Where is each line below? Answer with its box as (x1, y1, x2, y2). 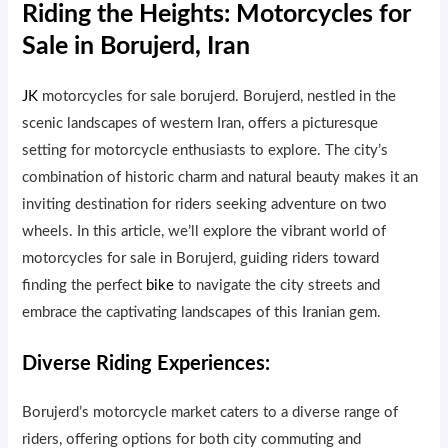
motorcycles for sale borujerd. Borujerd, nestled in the (38, 88, 397, 104)
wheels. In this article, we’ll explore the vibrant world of (22, 223, 387, 239)
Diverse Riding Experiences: (22, 354, 271, 375)
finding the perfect (22, 277, 147, 293)
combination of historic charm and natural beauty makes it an (22, 169, 419, 185)
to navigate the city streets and (174, 277, 381, 293)
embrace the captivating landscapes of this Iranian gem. (22, 304, 382, 320)
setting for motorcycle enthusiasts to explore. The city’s (22, 142, 389, 158)
